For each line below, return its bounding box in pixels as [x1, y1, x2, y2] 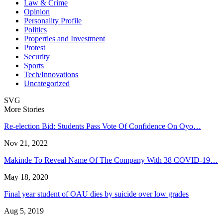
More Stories [4, 105, 44, 113]
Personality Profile [24, 16, 82, 25]
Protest [24, 43, 45, 52]
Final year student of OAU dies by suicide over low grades [4, 189, 189, 198]
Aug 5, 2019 [4, 206, 44, 215]
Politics [24, 25, 47, 34]
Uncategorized [24, 79, 70, 88]
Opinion [24, 7, 50, 16]
